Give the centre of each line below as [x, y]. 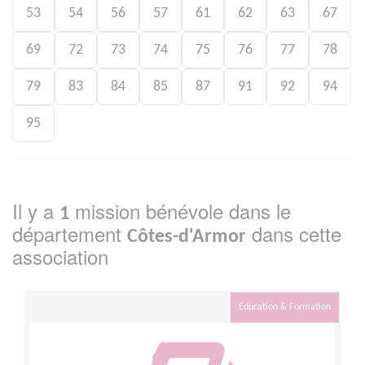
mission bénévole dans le [180, 211]
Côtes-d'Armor [187, 237]
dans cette [294, 234]
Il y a [36, 211]
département [70, 234]
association [60, 257]
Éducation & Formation [285, 308]
